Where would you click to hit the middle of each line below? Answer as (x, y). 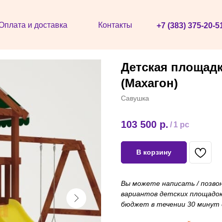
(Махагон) (149, 83)
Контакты (115, 25)
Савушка (135, 98)
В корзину (154, 152)
